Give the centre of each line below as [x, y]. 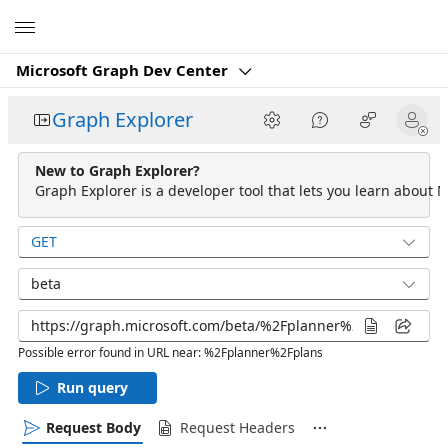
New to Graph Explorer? [117, 170]
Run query [92, 387]
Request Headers [237, 427]
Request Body [93, 427]
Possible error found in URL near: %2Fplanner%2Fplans [170, 352]
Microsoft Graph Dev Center [124, 70]
